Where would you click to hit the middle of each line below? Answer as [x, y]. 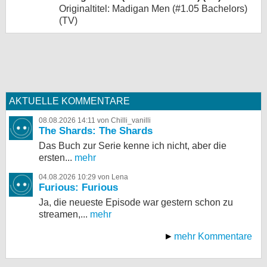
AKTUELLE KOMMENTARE [69, 101]
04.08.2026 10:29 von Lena [83, 177]
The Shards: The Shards [96, 131]
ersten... [55, 157]
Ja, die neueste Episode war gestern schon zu [136, 202]
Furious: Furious [78, 187]
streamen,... [63, 214]
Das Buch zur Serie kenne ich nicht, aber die [133, 145]
